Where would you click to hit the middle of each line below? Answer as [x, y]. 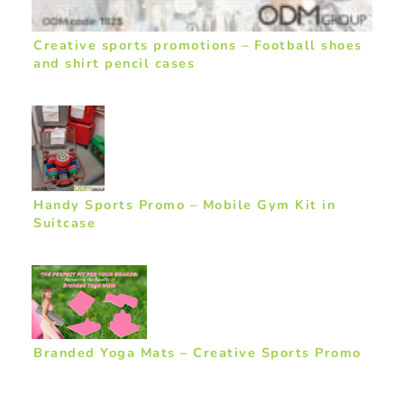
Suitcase [64, 223]
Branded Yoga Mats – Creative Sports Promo [197, 352]
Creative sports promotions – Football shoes [198, 45]
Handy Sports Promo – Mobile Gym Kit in [184, 205]
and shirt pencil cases [114, 63]
